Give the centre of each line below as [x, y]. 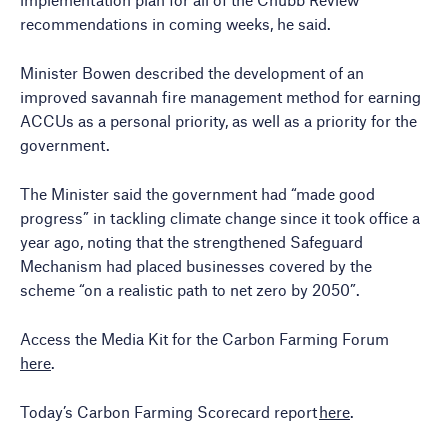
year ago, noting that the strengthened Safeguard [191, 241]
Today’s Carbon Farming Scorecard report [169, 411]
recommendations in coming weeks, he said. [177, 23]
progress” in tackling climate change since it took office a [220, 217]
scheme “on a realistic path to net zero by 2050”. [190, 289]
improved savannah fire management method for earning [220, 96]
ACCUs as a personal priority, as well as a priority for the [218, 120]
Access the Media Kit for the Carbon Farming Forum [204, 338]
